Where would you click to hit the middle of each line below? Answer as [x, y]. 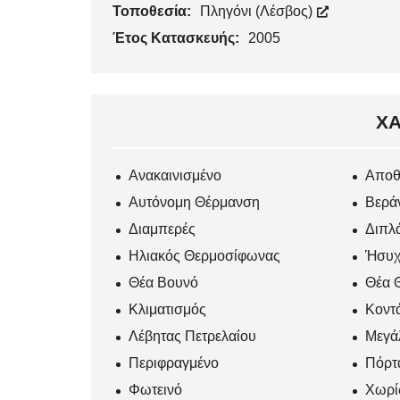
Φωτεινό [155, 389]
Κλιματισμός [167, 309]
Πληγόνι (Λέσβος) [258, 11]
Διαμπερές [162, 229]
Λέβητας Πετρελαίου [192, 336]
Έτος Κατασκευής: [178, 37]
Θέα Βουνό [163, 282]
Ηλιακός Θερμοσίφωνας [204, 255]
